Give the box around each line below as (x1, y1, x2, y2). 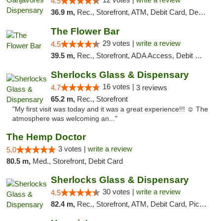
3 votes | (58, 145, 88, 153)
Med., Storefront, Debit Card (33, 157, 123, 165)
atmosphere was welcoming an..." (12, 115, 117, 122)
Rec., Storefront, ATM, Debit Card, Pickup (76, 200, 199, 208)
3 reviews (136, 83, 167, 92)
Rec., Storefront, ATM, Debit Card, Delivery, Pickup (76, 8, 198, 16)
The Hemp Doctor (6, 132, 86, 142)
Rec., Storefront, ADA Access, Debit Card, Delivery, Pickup (76, 51, 195, 60)
